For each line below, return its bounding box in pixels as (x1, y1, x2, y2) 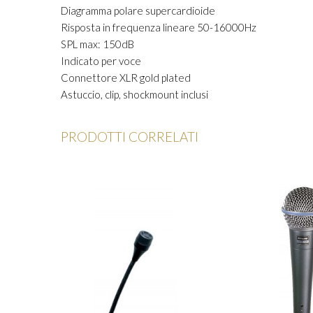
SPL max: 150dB (61, 38, 134, 50)
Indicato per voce (61, 54, 141, 67)
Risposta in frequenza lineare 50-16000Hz (61, 21, 256, 34)
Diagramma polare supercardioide (61, 4, 215, 17)
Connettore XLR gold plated (61, 71, 191, 84)
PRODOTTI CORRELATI (61, 129, 198, 145)
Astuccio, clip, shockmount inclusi (61, 88, 208, 101)
